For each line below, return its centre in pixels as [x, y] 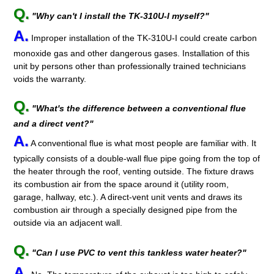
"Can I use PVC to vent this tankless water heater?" [139, 253]
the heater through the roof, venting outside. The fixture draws [134, 172]
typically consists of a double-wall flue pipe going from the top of [137, 159]
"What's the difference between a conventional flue [139, 109]
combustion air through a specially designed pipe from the [126, 210]
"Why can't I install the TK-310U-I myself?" [121, 16]
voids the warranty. [50, 79]
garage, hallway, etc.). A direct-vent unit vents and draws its [128, 197]
